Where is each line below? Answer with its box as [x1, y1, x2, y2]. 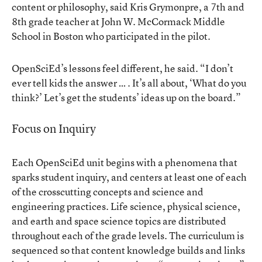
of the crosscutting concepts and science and [12, 184, 204, 198]
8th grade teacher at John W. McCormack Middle [12, 14, 225, 28]
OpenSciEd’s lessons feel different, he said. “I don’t [12, 61, 233, 75]
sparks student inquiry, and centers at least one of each [12, 170, 247, 184]
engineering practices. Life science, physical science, [12, 199, 240, 213]
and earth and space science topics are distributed [12, 213, 226, 227]
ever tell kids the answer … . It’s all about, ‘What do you [12, 75, 246, 89]
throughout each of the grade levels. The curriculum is [12, 228, 244, 242]
